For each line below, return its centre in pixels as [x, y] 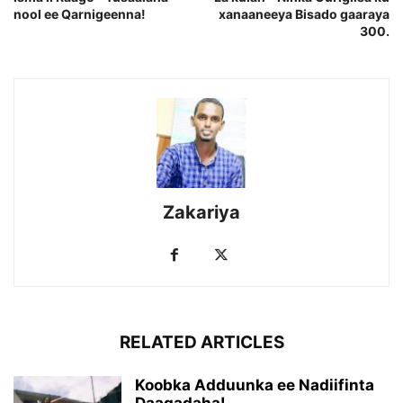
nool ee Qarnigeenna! [80, 14]
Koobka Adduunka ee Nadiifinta [255, 385]
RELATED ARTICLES [201, 343]
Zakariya [201, 213]
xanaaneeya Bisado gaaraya [304, 14]
